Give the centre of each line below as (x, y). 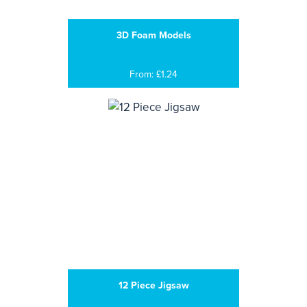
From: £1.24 (153, 74)
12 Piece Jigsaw (153, 285)
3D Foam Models (153, 35)
